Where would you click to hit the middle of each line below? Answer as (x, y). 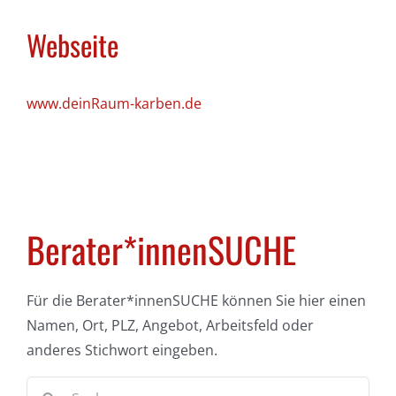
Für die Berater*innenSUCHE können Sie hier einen (196, 301)
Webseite (72, 45)
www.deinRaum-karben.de (114, 104)
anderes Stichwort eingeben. (122, 350)
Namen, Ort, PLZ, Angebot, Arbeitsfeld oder (170, 326)
